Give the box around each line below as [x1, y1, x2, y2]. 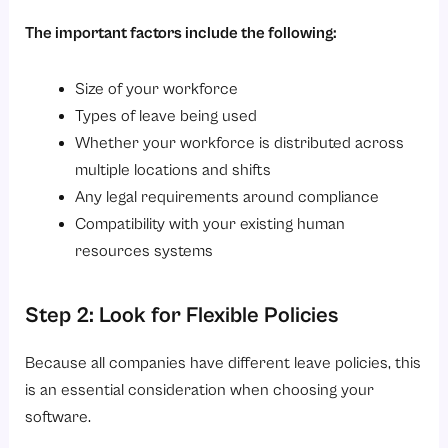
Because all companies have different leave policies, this [25, 353, 422, 373]
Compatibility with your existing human [74, 213, 345, 233]
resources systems [74, 240, 213, 260]
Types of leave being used [74, 105, 257, 125]
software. [25, 407, 96, 427]
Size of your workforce [74, 78, 238, 98]
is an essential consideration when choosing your [25, 380, 375, 400]
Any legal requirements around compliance [74, 186, 379, 206]
